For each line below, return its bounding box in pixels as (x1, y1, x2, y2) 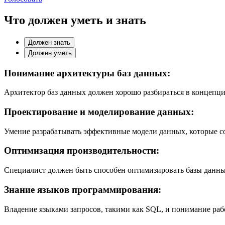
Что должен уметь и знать (4, 13, 146, 27)
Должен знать (28, 38, 70, 46)
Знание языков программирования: (4, 184, 161, 195)
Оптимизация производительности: (4, 145, 159, 156)
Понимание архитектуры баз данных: (4, 67, 170, 78)
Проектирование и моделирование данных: (4, 106, 194, 117)
